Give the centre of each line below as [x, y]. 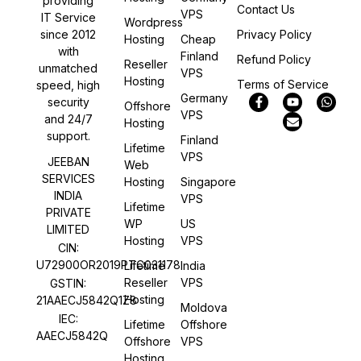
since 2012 [68, 35]
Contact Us [266, 9]
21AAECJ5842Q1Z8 [87, 301]
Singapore [208, 181]
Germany [204, 98]
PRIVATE [68, 213]
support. [68, 136]
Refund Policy [274, 59]
